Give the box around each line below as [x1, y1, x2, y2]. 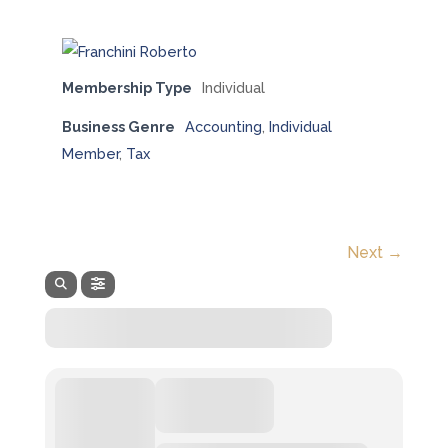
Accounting [184, 118, 262, 135]
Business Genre [61, 118, 175, 135]
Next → [347, 243, 404, 262]
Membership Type [61, 79, 192, 96]
